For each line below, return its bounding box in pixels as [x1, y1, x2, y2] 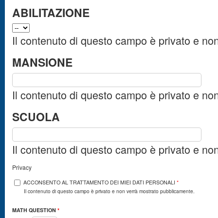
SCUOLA [12, 108, 60, 125]
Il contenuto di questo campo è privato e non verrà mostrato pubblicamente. [24, 187, 195, 195]
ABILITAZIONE [12, 4, 90, 20]
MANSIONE [12, 54, 73, 70]
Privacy [12, 163, 32, 171]
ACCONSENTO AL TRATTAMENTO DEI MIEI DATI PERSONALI [23, 178, 177, 186]
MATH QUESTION [12, 206, 57, 214]
